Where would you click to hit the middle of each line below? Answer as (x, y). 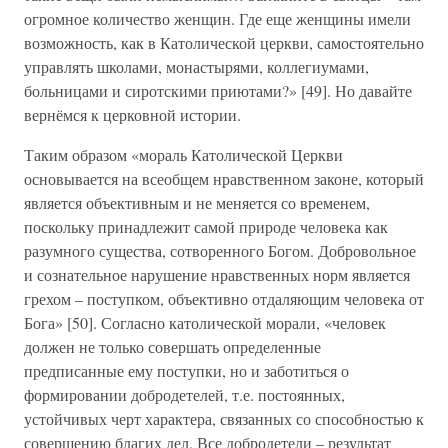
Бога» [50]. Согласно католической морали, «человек (205, 322)
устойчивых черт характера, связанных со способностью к (224, 418)
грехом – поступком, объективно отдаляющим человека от (224, 298)
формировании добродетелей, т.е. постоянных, (184, 394)
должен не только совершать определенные (172, 346)
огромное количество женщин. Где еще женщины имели (217, 18)
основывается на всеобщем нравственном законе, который (224, 178)
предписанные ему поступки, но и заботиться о (186, 370)
